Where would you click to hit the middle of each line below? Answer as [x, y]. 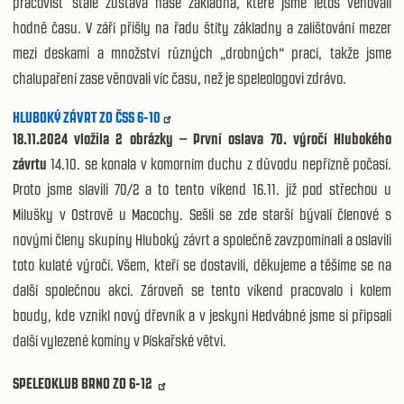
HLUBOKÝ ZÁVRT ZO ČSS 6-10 [87, 117]
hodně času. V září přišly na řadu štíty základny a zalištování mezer [202, 28]
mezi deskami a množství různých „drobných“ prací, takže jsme [202, 53]
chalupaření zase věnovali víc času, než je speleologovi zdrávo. [179, 78]
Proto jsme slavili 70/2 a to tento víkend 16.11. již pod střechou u [202, 189]
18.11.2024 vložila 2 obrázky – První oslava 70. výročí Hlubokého [202, 138]
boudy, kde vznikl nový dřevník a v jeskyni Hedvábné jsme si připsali [202, 315]
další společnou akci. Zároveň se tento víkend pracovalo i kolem [202, 290]
